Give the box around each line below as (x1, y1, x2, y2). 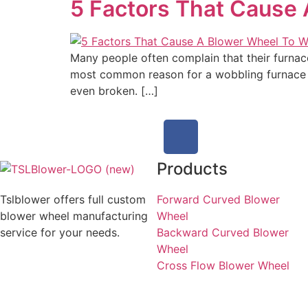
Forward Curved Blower (157, 192, 280, 206)
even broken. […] (70, 84, 158, 98)
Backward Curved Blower (157, 225, 289, 239)
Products (157, 159, 228, 179)
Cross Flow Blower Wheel (157, 258, 289, 272)
